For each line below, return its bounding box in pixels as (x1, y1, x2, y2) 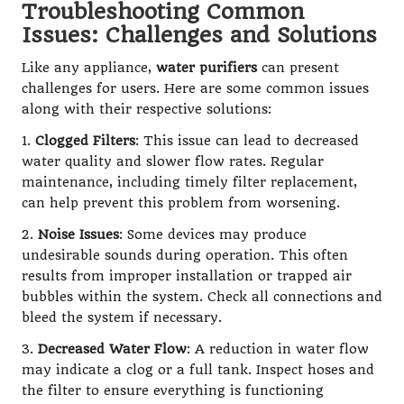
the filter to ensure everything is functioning (22, 382, 324, 399)
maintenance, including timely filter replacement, (22, 174, 357, 190)
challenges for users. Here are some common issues (22, 80, 369, 96)
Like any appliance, (22, 60, 156, 76)
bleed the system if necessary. (22, 309, 222, 326)
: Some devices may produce (119, 226, 307, 243)
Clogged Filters (35, 133, 135, 149)
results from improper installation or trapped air (22, 268, 352, 284)
